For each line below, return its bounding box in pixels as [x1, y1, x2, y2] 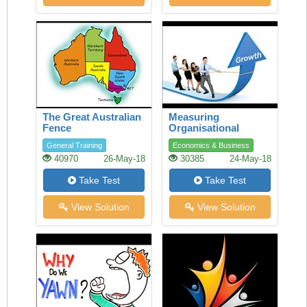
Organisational [169, 122, 239, 134]
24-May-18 [230, 154, 271, 164]
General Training [47, 141, 102, 149]
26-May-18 [103, 154, 145, 164]
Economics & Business [173, 141, 249, 149]
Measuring [169, 111, 219, 123]
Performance [169, 133, 230, 145]
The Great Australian [42, 111, 141, 123]
